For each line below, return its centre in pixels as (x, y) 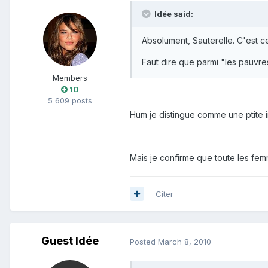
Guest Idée (70, 241)
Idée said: (173, 13)
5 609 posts (70, 101)
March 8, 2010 (185, 241)
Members (70, 78)
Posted (144, 241)
